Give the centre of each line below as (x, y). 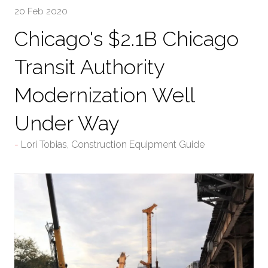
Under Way (67, 124)
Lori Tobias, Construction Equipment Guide (113, 145)
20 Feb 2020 (41, 11)
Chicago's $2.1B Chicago (127, 39)
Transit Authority (89, 67)
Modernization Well (104, 95)
